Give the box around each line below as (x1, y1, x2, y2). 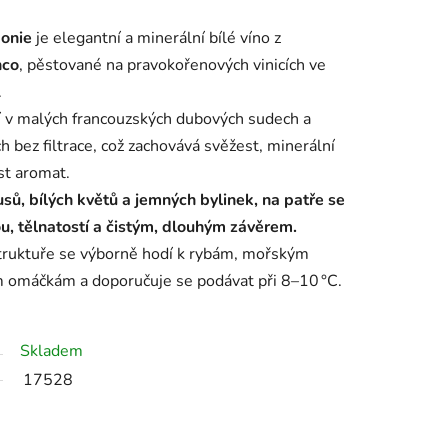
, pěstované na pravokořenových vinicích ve (19, 54, 326, 77)
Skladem (20, 340, 83, 363)
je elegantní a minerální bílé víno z (32, 27, 281, 50)
